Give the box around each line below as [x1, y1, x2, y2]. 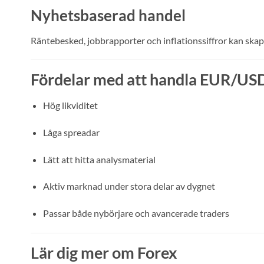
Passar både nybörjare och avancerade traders [42, 207, 229, 219]
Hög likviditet [42, 100, 98, 111]
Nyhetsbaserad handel [31, 6, 186, 24]
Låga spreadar [42, 126, 100, 138]
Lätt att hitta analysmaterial [42, 153, 156, 165]
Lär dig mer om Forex [31, 243, 177, 263]
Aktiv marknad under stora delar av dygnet [42, 180, 215, 192]
